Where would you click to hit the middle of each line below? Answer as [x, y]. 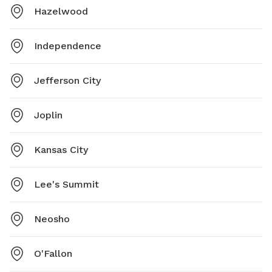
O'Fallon [53, 253]
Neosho [52, 219]
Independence [68, 46]
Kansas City [61, 149]
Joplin [48, 115]
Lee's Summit [66, 184]
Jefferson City [67, 80]
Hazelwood [61, 11]
